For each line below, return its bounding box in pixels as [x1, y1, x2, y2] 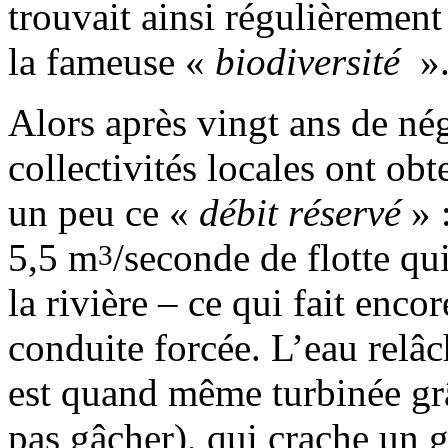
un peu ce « [8, 190, 199, 234]
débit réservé [199, 190, 401, 234]
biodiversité [215, 39, 410, 83]
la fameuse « [8, 39, 215, 83]
